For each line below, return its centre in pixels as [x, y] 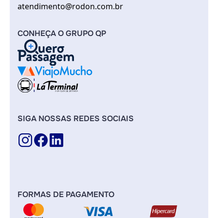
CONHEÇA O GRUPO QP [62, 33]
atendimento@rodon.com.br [70, 6]
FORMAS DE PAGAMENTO [66, 195]
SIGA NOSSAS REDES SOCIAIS [76, 119]
